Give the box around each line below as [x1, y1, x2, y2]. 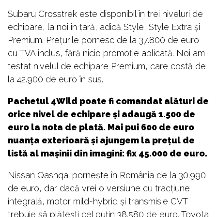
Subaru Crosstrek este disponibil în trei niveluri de [8, 8, 203, 19]
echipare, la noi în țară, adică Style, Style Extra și [8, 21, 200, 32]
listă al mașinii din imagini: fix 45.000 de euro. [8, 148, 207, 158]
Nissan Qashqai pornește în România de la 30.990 [8, 170, 206, 180]
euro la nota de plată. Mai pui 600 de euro [8, 122, 194, 132]
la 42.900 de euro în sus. [8, 74, 103, 84]
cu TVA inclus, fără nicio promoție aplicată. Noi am [8, 47, 205, 58]
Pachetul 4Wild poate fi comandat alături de [8, 95, 209, 106]
